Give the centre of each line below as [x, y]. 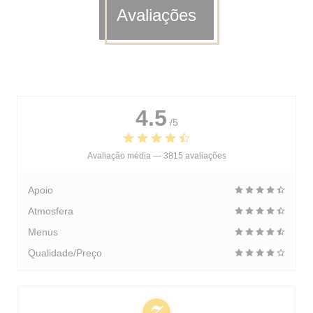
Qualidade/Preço [65, 253]
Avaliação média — [125, 156]
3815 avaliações [195, 156]
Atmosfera [51, 211]
